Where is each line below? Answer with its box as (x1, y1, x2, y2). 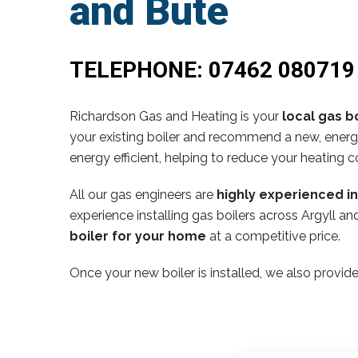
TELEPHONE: (70, 56, 209, 83)
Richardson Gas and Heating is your (70, 108, 282, 124)
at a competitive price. (206, 228, 340, 244)
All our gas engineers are (70, 186, 217, 202)
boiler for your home (70, 228, 206, 244)
